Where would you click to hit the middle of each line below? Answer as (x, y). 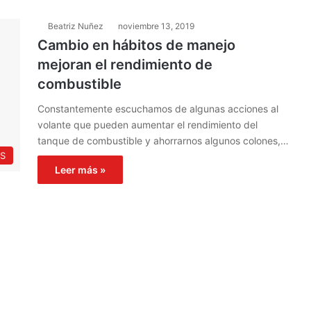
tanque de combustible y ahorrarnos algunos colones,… (163, 141)
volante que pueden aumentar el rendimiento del (148, 125)
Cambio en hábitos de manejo (136, 45)
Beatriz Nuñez (76, 26)
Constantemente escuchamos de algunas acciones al (158, 109)
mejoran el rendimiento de (125, 65)
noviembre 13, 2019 (156, 26)
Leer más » (80, 170)
